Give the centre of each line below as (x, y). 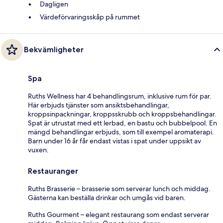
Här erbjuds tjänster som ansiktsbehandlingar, (99, 105)
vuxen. (38, 150)
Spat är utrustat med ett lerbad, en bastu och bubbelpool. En (122, 123)
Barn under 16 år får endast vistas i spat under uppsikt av (114, 141)
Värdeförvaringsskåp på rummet (90, 17)
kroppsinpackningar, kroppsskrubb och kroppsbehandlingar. (122, 114)
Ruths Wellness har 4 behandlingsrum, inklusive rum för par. (120, 96)
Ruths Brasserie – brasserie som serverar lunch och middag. (119, 188)
